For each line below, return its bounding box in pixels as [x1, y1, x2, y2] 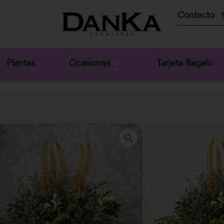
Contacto [177, 8, 214, 21]
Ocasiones [69, 56, 111, 69]
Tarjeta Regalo [156, 56, 213, 69]
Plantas [6, 56, 35, 69]
